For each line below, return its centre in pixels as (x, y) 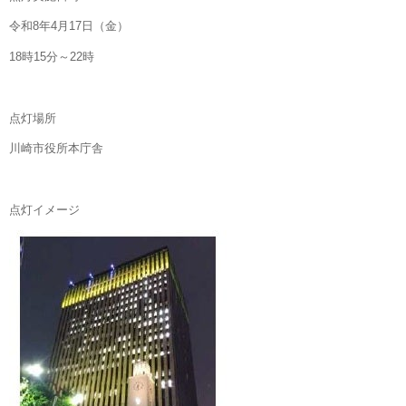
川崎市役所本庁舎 (56, 149)
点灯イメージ (44, 209)
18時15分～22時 (52, 57)
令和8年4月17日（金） (69, 26)
